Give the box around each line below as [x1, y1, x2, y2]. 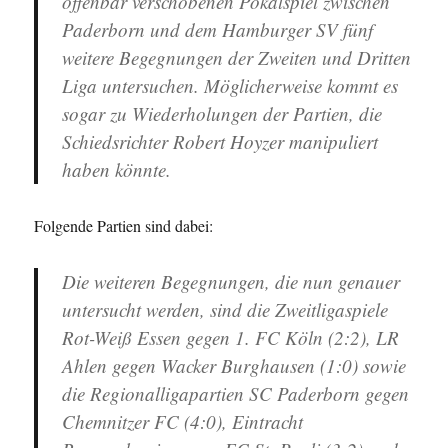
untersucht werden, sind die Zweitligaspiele [62, 297, 389, 323]
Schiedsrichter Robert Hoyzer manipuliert [62, 129, 379, 155]
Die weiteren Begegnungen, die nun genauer [62, 269, 401, 295]
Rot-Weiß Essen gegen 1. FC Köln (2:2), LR [62, 325, 400, 351]
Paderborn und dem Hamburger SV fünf [62, 17, 374, 43]
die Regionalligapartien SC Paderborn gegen [62, 381, 410, 407]
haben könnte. [62, 157, 172, 183]
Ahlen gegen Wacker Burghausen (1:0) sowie [62, 353, 407, 379]
